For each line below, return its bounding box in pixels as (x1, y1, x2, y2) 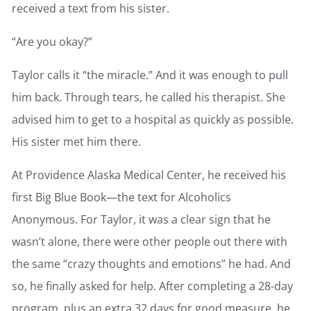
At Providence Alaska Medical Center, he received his (12, 167, 286, 183)
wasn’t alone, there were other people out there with (12, 234, 287, 250)
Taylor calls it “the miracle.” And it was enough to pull (12, 67, 288, 83)
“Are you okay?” (12, 34, 92, 50)
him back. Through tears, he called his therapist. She (12, 90, 285, 106)
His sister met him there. (12, 134, 141, 150)
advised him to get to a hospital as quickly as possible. (12, 112, 294, 128)
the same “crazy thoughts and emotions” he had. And (12, 256, 291, 272)
